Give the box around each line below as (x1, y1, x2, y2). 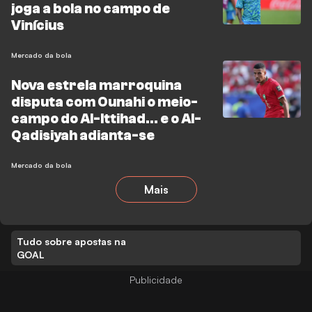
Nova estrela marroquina (11, 77, 182, 93)
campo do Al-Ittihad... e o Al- (11, 111, 201, 127)
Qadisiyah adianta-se (11, 127, 155, 143)
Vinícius (11, 17, 64, 33)
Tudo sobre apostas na (17, 235, 126, 247)
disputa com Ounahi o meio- (11, 94, 198, 110)
